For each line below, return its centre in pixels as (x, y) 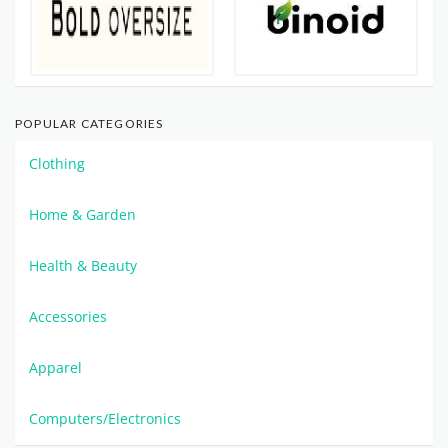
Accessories (68, 317)
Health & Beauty (83, 266)
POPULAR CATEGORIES (89, 124)
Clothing (57, 164)
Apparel (55, 368)
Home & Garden (82, 215)
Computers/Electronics (105, 419)
